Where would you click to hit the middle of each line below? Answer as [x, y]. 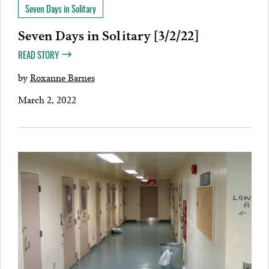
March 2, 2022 [47, 99]
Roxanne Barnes [62, 77]
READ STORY [38, 54]
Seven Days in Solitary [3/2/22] [108, 35]
